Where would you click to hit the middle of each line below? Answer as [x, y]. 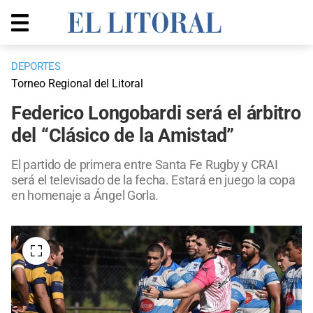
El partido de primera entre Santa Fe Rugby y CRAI [145, 165]
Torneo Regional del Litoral [77, 84]
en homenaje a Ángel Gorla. [85, 196]
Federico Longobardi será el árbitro [156, 114]
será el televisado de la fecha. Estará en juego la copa [153, 180]
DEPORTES [36, 67]
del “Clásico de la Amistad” [123, 136]
